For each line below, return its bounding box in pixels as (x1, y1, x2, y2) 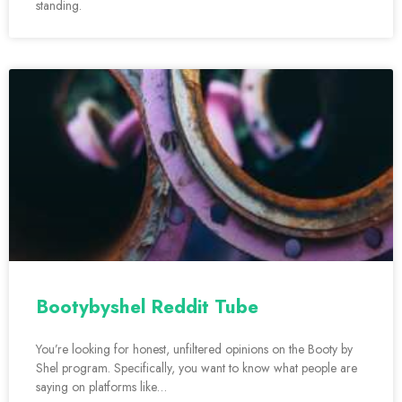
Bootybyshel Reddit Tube (36, 293, 258, 321)
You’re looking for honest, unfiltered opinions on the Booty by (36, 340, 353, 359)
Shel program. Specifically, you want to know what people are (36, 359, 357, 378)
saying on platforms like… (36, 378, 167, 397)
